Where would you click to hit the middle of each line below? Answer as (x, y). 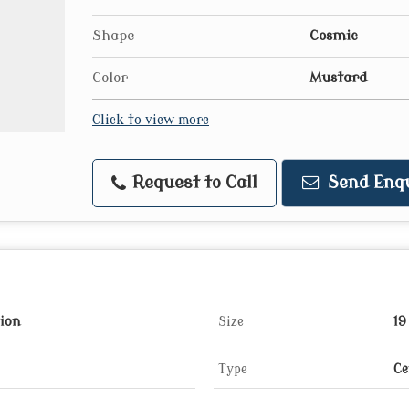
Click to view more (151, 121)
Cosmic (334, 36)
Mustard (338, 78)
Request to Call (193, 184)
